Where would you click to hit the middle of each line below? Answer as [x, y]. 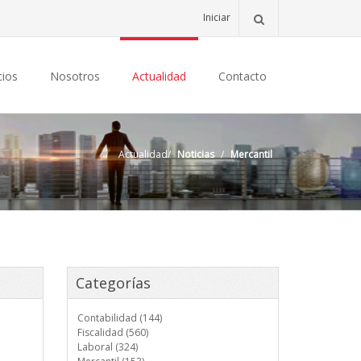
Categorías [113, 283]
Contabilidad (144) [119, 318]
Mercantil [251, 154]
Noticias [196, 154]
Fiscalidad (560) [112, 332]
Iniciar [217, 17]
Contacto [243, 76]
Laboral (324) [107, 347]
